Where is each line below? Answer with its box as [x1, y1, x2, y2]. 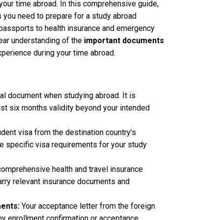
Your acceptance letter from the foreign [20, 201, 155, 211]
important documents [84, 36, 164, 46]
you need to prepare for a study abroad [1, 11, 137, 21]
